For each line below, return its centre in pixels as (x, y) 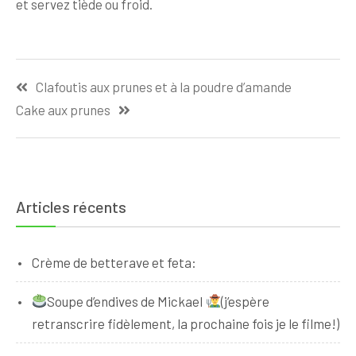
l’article (41, 126)
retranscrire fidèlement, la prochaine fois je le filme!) (186, 323)
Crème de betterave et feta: (114, 262)
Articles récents (71, 206)
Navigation (52, 72)
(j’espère (245, 301)
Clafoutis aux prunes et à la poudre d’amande (164, 87)
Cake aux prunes (63, 110)
